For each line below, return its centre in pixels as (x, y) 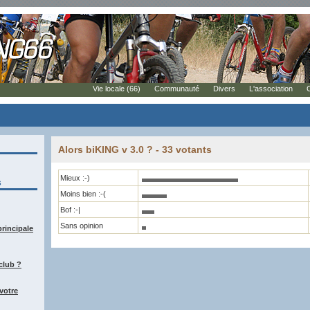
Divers (224, 89)
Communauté (177, 89)
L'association (271, 89)
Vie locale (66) (117, 89)
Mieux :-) (75, 178)
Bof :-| (70, 210)
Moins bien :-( (83, 194)
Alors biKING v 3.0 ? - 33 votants (135, 149)
